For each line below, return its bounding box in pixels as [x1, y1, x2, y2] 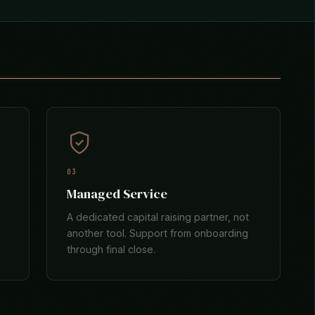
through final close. [67, 243, 156, 255]
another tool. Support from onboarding [67, 227, 249, 239]
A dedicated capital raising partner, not [67, 211, 250, 223]
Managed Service [67, 185, 168, 202]
